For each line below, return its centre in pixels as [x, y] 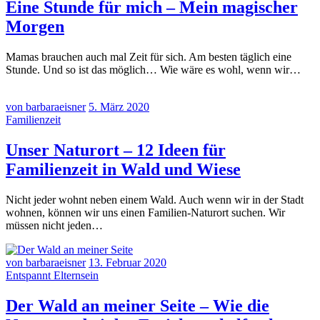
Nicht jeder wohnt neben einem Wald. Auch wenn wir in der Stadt [155, 199]
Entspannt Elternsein [52, 275]
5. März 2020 [119, 106]
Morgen [35, 26]
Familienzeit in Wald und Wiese [123, 169]
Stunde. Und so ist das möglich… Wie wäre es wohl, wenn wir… [153, 69]
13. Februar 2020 [127, 262]
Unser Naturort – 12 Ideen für [116, 150]
